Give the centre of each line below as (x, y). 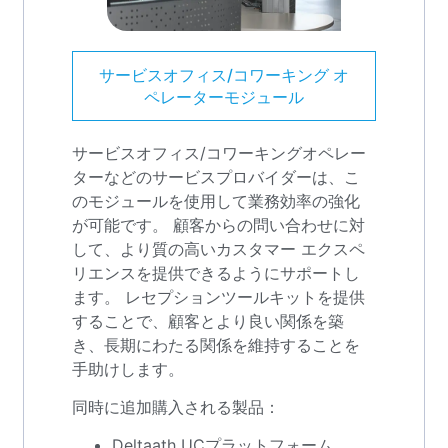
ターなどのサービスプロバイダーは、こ (216, 176)
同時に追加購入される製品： (176, 406)
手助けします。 (128, 368)
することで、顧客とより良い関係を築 (208, 320)
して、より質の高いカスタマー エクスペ (219, 248)
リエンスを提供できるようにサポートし (216, 272)
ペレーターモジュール (224, 96)
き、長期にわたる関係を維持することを (216, 344)
